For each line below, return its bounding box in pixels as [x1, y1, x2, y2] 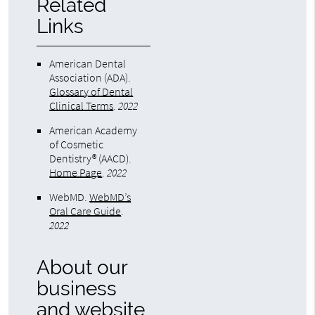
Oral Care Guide [49, 204, 122, 219]
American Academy [49, 123, 138, 138]
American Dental [49, 56, 127, 71]
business [37, 277, 117, 301]
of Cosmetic [49, 137, 104, 152]
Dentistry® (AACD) [49, 151, 129, 166]
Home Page [49, 165, 103, 180]
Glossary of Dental [49, 84, 134, 99]
